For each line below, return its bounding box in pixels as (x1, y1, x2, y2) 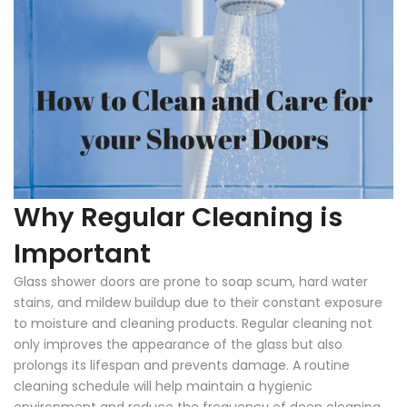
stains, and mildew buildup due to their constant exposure (14, 293, 382, 313)
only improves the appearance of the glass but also (14, 335, 342, 354)
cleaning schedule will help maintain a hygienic (14, 377, 313, 396)
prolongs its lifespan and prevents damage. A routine (14, 356, 350, 375)
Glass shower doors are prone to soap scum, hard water (14, 273, 368, 292)
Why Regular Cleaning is (14, 199, 342, 236)
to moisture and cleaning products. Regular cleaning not (14, 314, 372, 333)
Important (14, 235, 151, 273)
